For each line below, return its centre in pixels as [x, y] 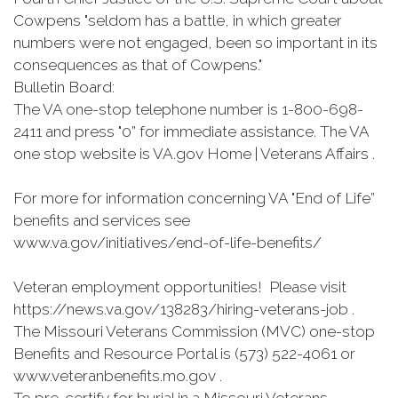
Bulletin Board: [64, 87]
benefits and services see [102, 220]
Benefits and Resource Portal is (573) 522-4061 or [184, 354]
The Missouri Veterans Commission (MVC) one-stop [194, 331]
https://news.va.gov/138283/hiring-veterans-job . [184, 309]
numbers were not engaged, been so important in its [195, 43]
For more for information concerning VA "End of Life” [194, 198]
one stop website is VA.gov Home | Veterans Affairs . [194, 154]
